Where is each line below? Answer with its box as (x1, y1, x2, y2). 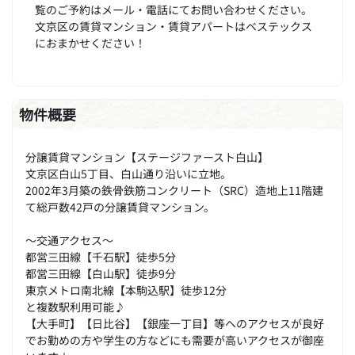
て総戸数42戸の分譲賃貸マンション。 (25, 197, 215, 215)
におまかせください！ (35, 33, 146, 51)
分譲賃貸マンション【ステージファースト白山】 (25, 147, 269, 165)
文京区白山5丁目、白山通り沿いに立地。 (25, 164, 231, 181)
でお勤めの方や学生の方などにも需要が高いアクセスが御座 (25, 330, 324, 348)
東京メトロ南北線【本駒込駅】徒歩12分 (25, 281, 227, 298)
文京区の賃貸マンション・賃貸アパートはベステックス (35, 17, 312, 34)
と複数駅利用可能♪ (25, 297, 125, 315)
